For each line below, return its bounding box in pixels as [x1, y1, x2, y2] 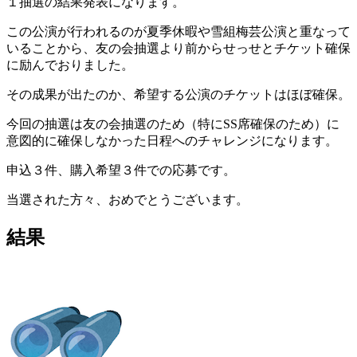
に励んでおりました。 [6, 57, 134, 72]
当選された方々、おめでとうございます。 [6, 192, 249, 206]
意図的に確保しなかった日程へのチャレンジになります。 [6, 133, 338, 147]
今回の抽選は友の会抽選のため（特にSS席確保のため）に [6, 116, 339, 131]
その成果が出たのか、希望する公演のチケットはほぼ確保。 [6, 87, 351, 101]
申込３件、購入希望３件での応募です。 [6, 163, 236, 177]
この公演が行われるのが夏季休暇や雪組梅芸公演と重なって [6, 24, 351, 38]
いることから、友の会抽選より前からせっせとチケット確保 [6, 41, 351, 55]
